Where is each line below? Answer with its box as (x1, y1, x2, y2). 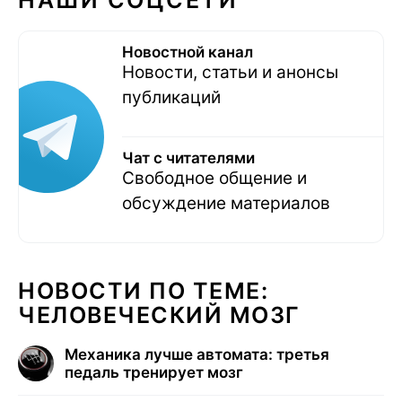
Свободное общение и (122, 167, 307, 188)
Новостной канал (122, 42, 253, 61)
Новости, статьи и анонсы (122, 61, 338, 83)
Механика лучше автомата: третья (65, 345, 329, 363)
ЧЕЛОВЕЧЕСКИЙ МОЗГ (18, 301, 300, 328)
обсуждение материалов (122, 192, 330, 214)
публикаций (122, 86, 221, 108)
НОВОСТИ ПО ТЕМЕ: (18, 276, 268, 304)
